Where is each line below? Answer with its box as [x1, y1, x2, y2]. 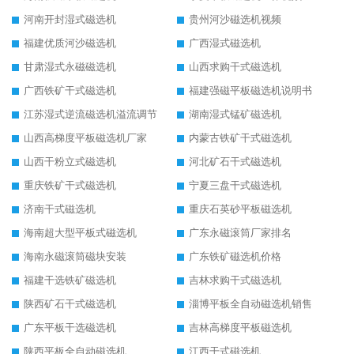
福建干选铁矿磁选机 [24, 274, 116, 287]
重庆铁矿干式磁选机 [24, 179, 116, 192]
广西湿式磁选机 [189, 37, 261, 50]
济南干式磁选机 [24, 203, 96, 216]
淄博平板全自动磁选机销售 [189, 298, 312, 311]
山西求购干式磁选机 [189, 61, 281, 73]
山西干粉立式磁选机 [24, 156, 116, 168]
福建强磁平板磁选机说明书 [189, 85, 312, 97]
